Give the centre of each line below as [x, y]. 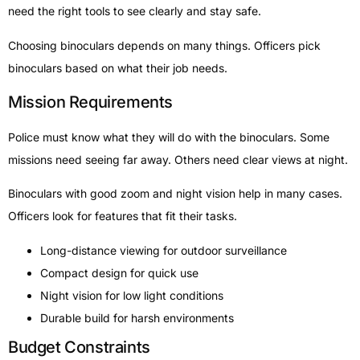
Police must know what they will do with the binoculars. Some [169, 137]
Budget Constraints [79, 347]
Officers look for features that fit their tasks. [123, 216]
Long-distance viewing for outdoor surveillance [164, 250]
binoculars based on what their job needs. [118, 67]
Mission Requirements [90, 102]
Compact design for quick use [119, 272]
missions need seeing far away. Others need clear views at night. [178, 159]
